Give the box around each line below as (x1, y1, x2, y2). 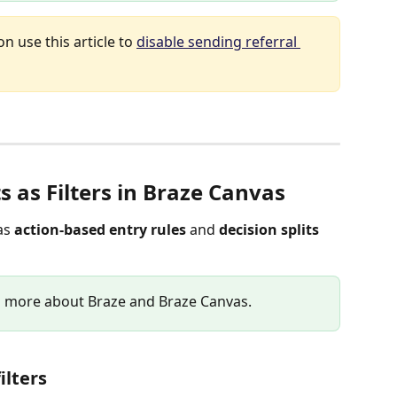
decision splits (219, 220, 319, 240)
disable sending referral (136, 32, 300, 52)
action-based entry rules (14, 220, 186, 240)
